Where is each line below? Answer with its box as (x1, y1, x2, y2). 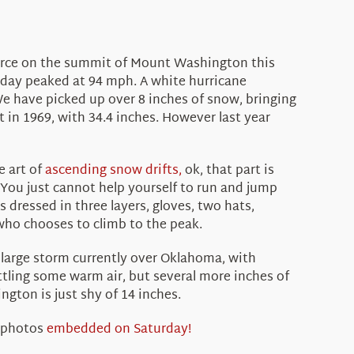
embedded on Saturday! (46, 318, 191, 341)
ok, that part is (181, 159, 274, 183)
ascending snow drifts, (44, 159, 182, 183)
